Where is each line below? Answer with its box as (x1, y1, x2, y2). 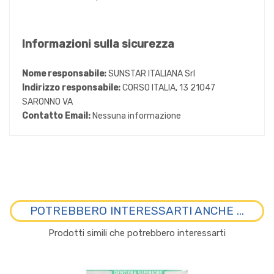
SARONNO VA (22, 96, 73, 107)
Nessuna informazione (92, 110, 181, 121)
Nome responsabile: (22, 68, 108, 79)
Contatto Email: (22, 110, 92, 121)
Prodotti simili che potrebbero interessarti (48, 227, 226, 239)
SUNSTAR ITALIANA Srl (108, 68, 195, 79)
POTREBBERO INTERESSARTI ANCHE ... (30, 203, 244, 218)
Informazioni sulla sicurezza (22, 37, 174, 51)
